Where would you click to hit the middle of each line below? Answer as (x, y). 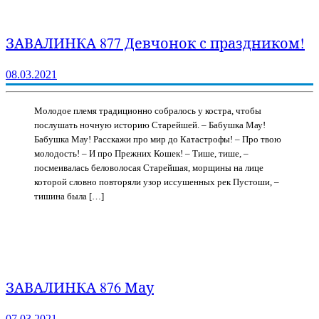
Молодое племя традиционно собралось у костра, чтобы (148, 111)
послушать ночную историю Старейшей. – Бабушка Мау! (150, 125)
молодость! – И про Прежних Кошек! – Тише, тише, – (141, 154)
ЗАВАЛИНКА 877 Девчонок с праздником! (155, 43)
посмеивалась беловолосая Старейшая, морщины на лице (149, 168)
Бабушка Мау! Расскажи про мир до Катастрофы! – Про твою (158, 140)
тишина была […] (69, 197)
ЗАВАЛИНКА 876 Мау (80, 287)
